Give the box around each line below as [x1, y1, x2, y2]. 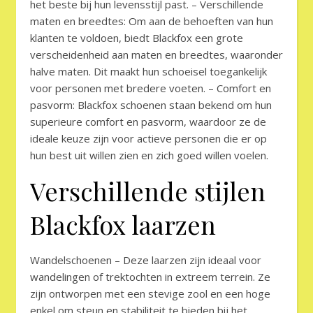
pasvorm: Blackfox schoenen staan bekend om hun [30, 98, 272, 112]
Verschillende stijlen [30, 174, 265, 208]
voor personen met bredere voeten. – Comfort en [30, 81, 271, 96]
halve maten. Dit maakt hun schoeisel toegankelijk [30, 64, 267, 79]
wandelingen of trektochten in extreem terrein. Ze [30, 270, 270, 284]
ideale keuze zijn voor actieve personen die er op [30, 131, 267, 146]
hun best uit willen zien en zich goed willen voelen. [30, 148, 268, 163]
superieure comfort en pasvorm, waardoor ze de [30, 115, 266, 129]
